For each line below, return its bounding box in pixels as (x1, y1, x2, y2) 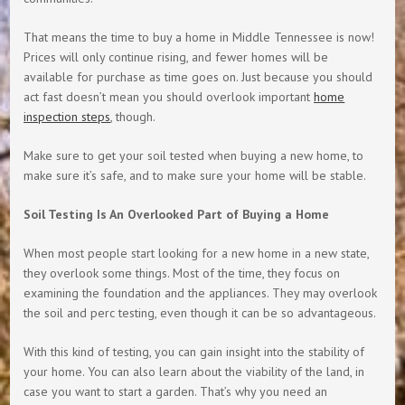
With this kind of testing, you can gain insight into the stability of (24, 343, 365, 360)
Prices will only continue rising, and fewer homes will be (24, 48, 329, 65)
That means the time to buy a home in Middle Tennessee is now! (24, 28, 375, 45)
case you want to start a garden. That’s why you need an (24, 382, 328, 400)
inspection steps (24, 108, 111, 125)
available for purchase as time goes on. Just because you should (24, 68, 373, 85)
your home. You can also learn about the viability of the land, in (24, 363, 365, 380)
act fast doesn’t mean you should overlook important (24, 88, 315, 105)
